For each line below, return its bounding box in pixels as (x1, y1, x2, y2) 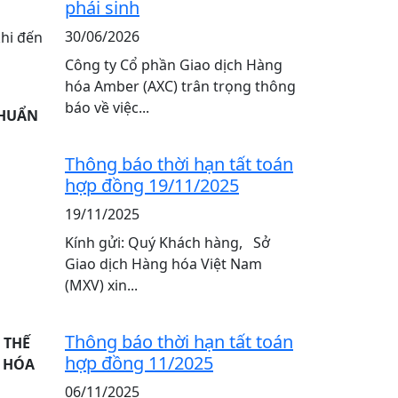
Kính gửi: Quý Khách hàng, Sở (65, 233, 270, 252)
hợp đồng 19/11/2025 (65, 173, 239, 197)
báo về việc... (65, 98, 149, 117)
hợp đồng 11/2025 (65, 351, 213, 375)
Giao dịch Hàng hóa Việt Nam (65, 254, 262, 274)
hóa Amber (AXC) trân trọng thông (65, 76, 296, 96)
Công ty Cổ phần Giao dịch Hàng (65, 55, 283, 75)
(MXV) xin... (65, 275, 138, 295)
